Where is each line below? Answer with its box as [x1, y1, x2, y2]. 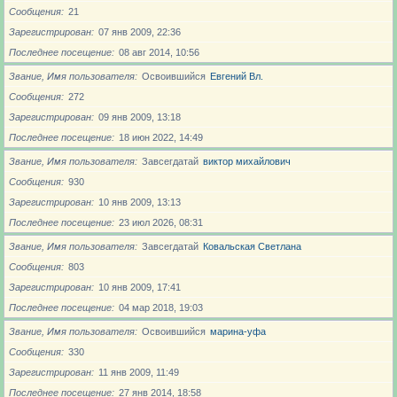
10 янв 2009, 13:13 [98, 197, 181, 207]
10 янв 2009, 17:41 [98, 282, 181, 292]
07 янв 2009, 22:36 [98, 27, 181, 37]
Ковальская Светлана [203, 241, 301, 252]
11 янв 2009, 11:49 [98, 367, 179, 378]
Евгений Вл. [210, 71, 263, 82]
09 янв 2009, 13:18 [98, 112, 181, 122]
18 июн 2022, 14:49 [119, 132, 206, 143]
